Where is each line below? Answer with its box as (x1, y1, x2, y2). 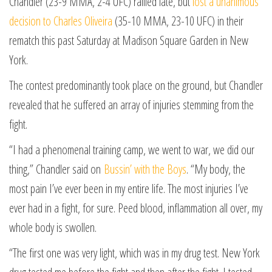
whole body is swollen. (9, 219, 97, 236)
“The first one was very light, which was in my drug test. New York (9, 245, 260, 261)
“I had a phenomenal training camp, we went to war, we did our (9, 141, 254, 158)
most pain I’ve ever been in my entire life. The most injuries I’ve (9, 180, 248, 197)
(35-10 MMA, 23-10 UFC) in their (112, 13, 243, 29)
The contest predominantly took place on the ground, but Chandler (9, 77, 263, 93)
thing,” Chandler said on (9, 161, 104, 177)
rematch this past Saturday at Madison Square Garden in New (9, 32, 248, 49)
